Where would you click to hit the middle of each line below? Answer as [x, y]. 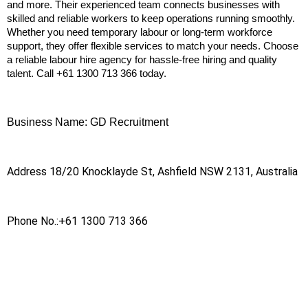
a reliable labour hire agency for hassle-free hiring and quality [142, 60]
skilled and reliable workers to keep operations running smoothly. [151, 19]
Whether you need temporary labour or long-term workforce [140, 33]
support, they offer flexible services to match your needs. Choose [153, 46]
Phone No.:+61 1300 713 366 [77, 221]
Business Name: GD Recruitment [88, 122]
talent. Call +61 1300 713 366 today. [87, 74]
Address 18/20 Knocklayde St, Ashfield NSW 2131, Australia [152, 172]
